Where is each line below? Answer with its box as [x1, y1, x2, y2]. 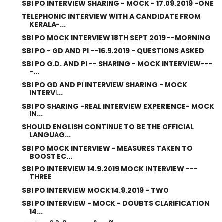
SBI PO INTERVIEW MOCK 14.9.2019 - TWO [21, 185, 169, 195]
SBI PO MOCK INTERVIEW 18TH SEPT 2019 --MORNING [21, 32, 211, 43]
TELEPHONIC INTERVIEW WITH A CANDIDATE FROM [21, 11, 201, 21]
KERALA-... [29, 19, 66, 29]
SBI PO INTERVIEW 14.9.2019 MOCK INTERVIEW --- [21, 164, 198, 174]
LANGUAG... [29, 130, 71, 140]
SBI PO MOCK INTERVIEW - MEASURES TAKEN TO [21, 143, 193, 153]
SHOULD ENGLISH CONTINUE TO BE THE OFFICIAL [21, 122, 194, 132]
